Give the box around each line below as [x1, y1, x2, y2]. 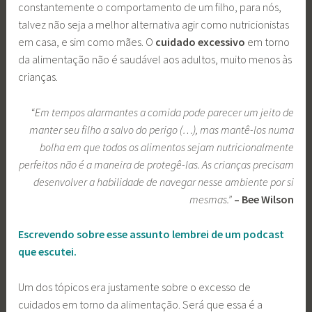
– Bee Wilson [233, 192, 294, 206]
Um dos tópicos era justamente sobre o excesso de [18, 279, 251, 294]
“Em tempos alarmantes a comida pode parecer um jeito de [30, 104, 294, 119]
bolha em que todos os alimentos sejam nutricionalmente [39, 139, 294, 154]
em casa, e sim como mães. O [18, 35, 156, 49]
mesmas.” [189, 192, 234, 206]
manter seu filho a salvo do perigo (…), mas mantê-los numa [29, 122, 294, 136]
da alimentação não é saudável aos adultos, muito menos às [18, 52, 292, 67]
